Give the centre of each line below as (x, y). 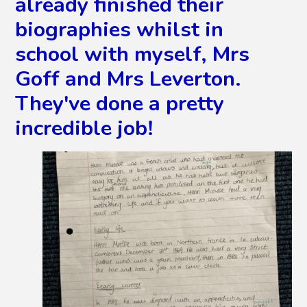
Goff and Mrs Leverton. (128, 78)
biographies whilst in (120, 29)
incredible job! (85, 128)
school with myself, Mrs (133, 54)
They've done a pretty (120, 103)
